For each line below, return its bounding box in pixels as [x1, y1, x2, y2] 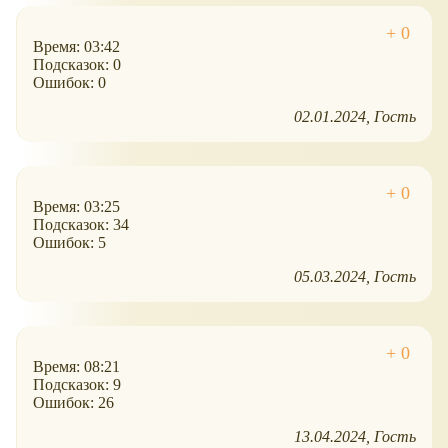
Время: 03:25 [33, 198, 120, 216]
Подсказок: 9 [33, 376, 121, 394]
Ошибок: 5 [33, 234, 106, 252]
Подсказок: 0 [33, 56, 121, 74]
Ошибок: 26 [33, 394, 114, 412]
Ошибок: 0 [33, 74, 106, 92]
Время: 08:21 [33, 358, 120, 376]
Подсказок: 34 [33, 216, 129, 234]
